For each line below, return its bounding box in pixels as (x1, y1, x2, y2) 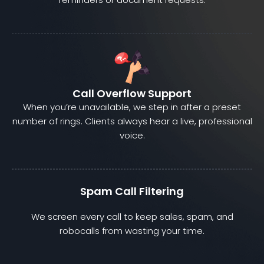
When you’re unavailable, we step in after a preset (23, 101, 241, 114)
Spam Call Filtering (80, 184, 184, 199)
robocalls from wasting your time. (60, 225, 204, 237)
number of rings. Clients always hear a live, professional (12, 115, 252, 128)
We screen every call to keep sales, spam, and (31, 210, 233, 223)
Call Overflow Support (72, 86, 192, 101)
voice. (119, 129, 145, 142)
